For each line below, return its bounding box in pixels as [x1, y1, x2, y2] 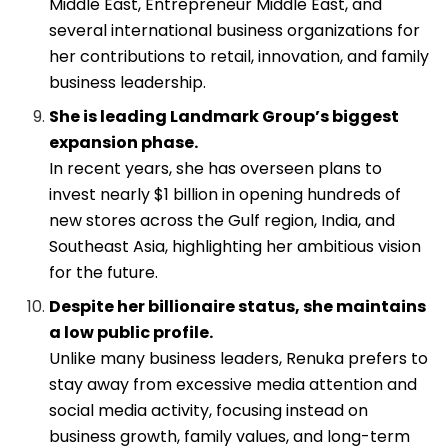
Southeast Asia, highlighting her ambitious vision [49, 235, 422, 259]
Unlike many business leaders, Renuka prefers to [49, 347, 429, 371]
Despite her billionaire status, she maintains [49, 295, 427, 319]
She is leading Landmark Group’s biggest [49, 105, 400, 129]
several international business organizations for [49, 19, 421, 43]
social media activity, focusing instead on [49, 399, 369, 423]
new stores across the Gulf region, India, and [49, 209, 396, 233]
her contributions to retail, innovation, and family [49, 45, 430, 69]
